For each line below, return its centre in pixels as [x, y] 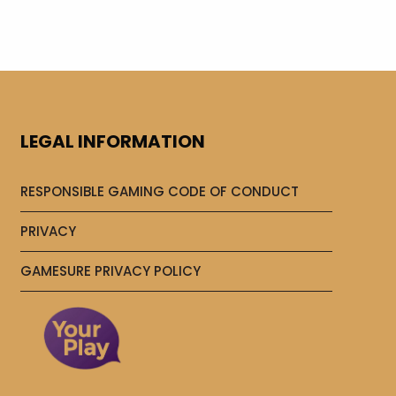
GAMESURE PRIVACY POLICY [110, 271]
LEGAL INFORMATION [112, 141]
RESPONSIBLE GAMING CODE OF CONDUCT [159, 191]
